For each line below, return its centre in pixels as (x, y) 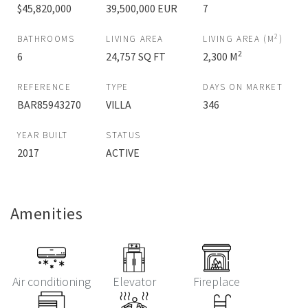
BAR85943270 (49, 105)
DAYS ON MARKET (243, 87)
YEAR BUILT (43, 135)
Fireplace (217, 282)
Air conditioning (52, 282)
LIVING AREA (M (239, 39)
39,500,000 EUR (142, 9)
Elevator (134, 282)
